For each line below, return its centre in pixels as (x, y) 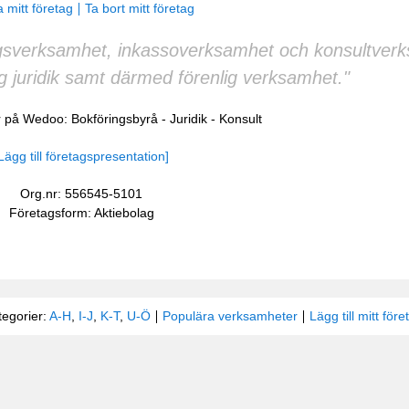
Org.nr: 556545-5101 (81, 194)
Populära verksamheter (230, 316)
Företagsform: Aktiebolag (81, 213)
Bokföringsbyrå (115, 119)
